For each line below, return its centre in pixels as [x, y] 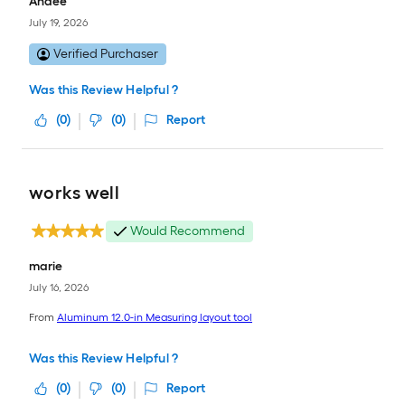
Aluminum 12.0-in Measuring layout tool [155, 317]
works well [74, 193]
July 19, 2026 [58, 22]
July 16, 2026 [59, 287]
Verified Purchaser [106, 54]
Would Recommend [188, 231]
